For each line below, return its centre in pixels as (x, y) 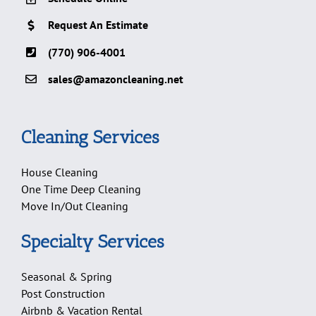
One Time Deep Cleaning (81, 189)
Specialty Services (93, 242)
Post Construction (63, 294)
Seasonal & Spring (67, 277)
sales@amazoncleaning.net (116, 79)
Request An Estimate (98, 25)
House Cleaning (60, 172)
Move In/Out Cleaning (75, 206)
